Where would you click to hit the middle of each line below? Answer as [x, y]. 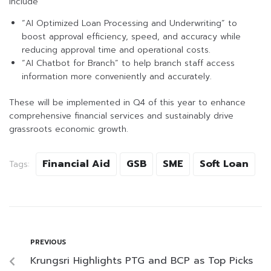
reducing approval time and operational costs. [116, 50]
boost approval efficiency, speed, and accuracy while [131, 37]
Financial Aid [76, 164]
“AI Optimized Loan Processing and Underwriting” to [129, 24]
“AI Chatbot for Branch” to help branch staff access [128, 64]
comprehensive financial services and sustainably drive [121, 116]
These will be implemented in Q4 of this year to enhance [127, 103]
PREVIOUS [48, 243]
